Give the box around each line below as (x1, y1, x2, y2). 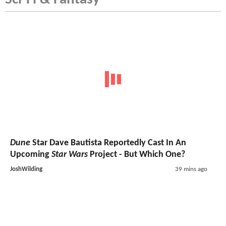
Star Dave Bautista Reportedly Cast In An (30, 138, 186, 148)
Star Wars (51, 150, 88, 160)
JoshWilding (10, 166, 42, 173)
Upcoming (10, 150, 51, 160)
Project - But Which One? (88, 150, 185, 160)
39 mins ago (175, 166, 207, 173)
